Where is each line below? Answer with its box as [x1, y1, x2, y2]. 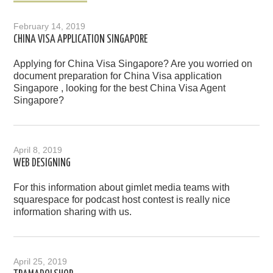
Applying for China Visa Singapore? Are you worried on [13, 58, 253, 69]
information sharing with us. [13, 207, 132, 218]
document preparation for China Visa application [13, 71, 222, 82]
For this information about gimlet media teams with [13, 182, 230, 193]
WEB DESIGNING [13, 158, 71, 169]
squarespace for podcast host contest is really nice [13, 194, 231, 205]
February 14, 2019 [13, 21, 86, 32]
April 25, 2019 [13, 257, 68, 267]
